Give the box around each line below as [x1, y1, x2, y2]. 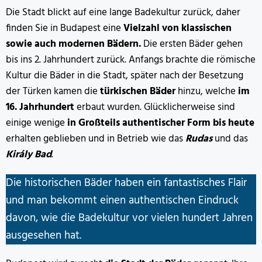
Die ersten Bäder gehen [141, 36, 243, 52]
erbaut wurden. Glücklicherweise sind [74, 99, 235, 115]
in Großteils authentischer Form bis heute [67, 115, 254, 131]
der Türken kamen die [6, 83, 98, 99]
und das [212, 130, 248, 147]
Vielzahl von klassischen [123, 20, 232, 36]
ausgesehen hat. [6, 226, 81, 244]
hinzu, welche [178, 83, 238, 99]
